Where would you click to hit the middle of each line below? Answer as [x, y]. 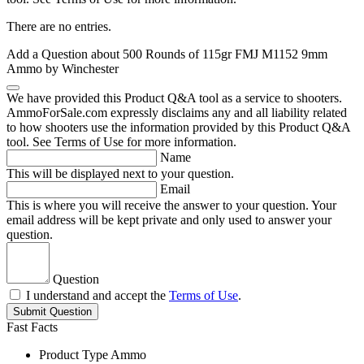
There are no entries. [59, 27]
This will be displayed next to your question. [120, 174]
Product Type [74, 355]
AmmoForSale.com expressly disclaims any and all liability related [177, 113]
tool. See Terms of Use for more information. [121, 142]
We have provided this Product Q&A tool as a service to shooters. [174, 98]
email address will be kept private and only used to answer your [169, 220]
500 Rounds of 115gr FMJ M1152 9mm [225, 54]
